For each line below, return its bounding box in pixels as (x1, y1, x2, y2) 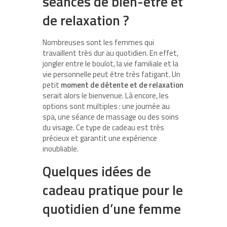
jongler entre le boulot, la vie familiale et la (43, 57, 178, 69)
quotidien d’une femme (43, 198, 181, 219)
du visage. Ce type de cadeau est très (43, 121, 164, 133)
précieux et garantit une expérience (43, 132, 157, 144)
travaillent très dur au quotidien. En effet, (43, 47, 178, 59)
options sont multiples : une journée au (43, 100, 170, 112)
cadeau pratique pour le (43, 179, 183, 200)
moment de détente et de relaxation (61, 79, 183, 91)
